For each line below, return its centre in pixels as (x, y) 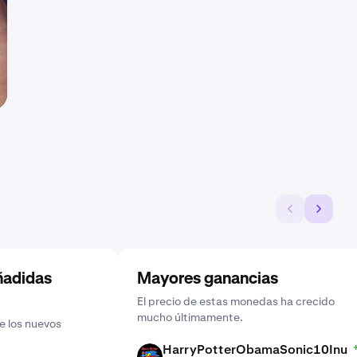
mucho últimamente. (190, 317)
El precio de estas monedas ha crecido (236, 301)
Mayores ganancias (208, 279)
